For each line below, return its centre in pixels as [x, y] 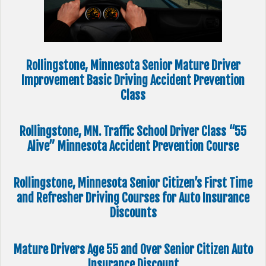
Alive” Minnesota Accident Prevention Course [133, 147]
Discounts [133, 213]
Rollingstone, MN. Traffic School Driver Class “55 [133, 132]
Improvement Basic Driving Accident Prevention [133, 80]
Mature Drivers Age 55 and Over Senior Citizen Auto [133, 249]
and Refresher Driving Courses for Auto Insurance [133, 198]
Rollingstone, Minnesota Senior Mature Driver [133, 65]
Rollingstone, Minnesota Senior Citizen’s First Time [133, 183]
